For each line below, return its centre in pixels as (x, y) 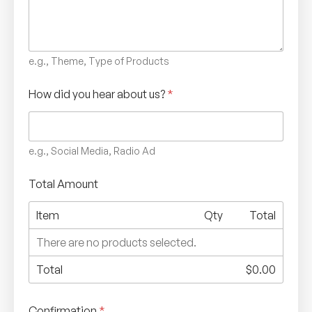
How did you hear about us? (98, 94)
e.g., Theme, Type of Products (99, 61)
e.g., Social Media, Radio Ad (92, 150)
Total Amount (63, 184)
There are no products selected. (116, 242)
